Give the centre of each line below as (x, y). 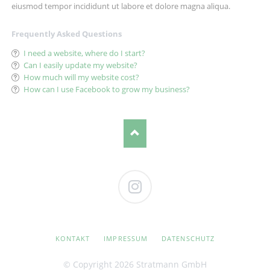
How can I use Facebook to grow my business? (106, 89)
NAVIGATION (72, 234)
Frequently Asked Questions (66, 33)
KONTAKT (73, 239)
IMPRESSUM (126, 239)
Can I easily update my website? (80, 65)
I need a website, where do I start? (84, 53)
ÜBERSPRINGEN (77, 245)
